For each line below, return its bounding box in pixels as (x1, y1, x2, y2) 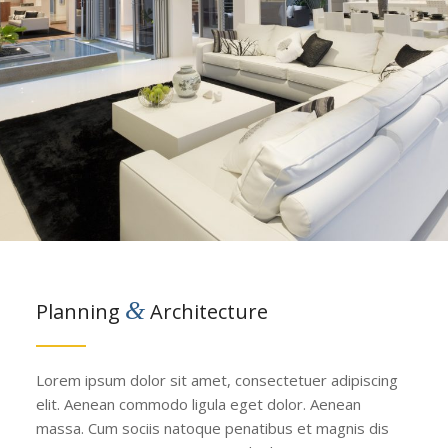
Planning (35, 298, 125, 325)
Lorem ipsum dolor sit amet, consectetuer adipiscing (35, 370, 398, 390)
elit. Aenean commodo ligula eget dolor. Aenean (35, 394, 361, 414)
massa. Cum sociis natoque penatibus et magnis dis (35, 418, 389, 438)
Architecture (144, 298, 268, 325)
